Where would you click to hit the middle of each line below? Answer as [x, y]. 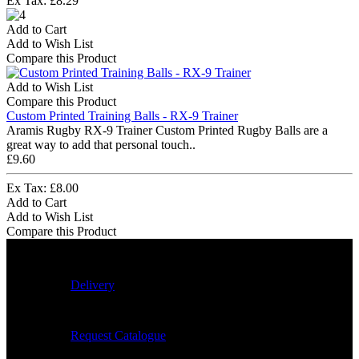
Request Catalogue [118, 335]
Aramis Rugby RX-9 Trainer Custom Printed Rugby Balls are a [167, 130]
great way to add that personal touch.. [101, 144]
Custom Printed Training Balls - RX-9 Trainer [122, 115]
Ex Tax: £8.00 [42, 188]
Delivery [93, 284]
